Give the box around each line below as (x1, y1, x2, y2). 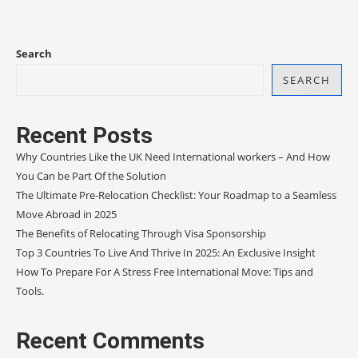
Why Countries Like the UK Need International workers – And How (16, 149, 330, 165)
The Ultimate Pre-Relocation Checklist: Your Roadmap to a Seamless (16, 188, 336, 203)
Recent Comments (16, 327, 205, 354)
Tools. (16, 284, 44, 299)
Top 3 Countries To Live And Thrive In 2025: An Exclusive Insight (16, 245, 316, 261)
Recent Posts (16, 122, 153, 149)
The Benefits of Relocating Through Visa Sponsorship (16, 226, 266, 241)
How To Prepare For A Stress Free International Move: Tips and (16, 265, 313, 280)
